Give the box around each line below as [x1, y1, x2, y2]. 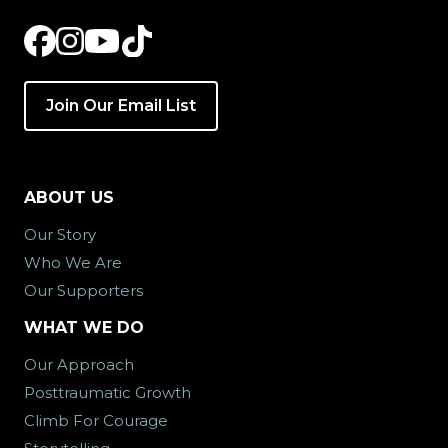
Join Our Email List [46, 96, 196, 115]
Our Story [24, 225, 96, 244]
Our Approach [24, 355, 134, 374]
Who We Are [24, 253, 122, 272]
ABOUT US [24, 188, 114, 207]
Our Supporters [24, 281, 143, 300]
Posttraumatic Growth [24, 383, 191, 402]
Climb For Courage [24, 411, 168, 430]
